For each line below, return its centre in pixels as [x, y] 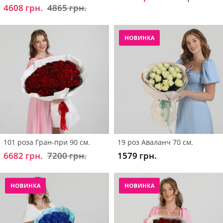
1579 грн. [137, 155]
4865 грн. [67, 7]
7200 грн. [67, 155]
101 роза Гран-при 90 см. [47, 142]
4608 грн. [23, 7]
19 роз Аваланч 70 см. [155, 142]
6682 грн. [23, 155]
